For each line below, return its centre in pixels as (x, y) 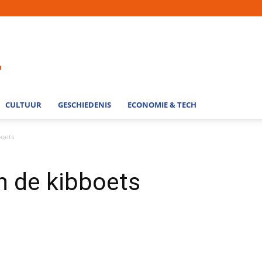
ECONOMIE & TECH (162, 105)
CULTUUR (23, 105)
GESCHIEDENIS (85, 105)
